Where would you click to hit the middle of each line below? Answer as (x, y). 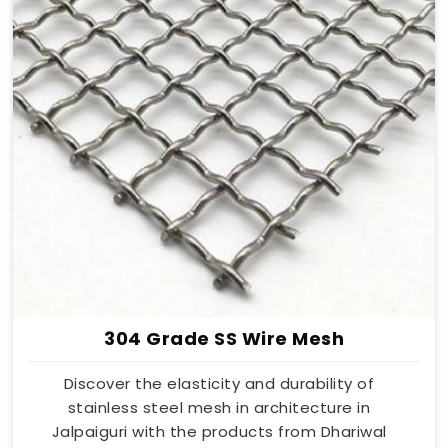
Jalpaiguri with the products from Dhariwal (219, 431)
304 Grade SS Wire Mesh (224, 338)
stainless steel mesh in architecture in (219, 407)
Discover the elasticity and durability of (219, 383)
